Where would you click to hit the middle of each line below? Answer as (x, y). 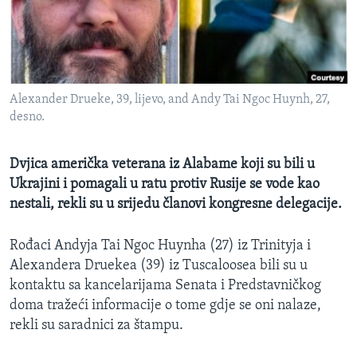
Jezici (43, 203)
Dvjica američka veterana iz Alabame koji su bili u (162, 165)
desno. (27, 118)
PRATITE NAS (44, 128)
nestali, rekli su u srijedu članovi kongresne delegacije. (176, 205)
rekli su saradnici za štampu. (96, 326)
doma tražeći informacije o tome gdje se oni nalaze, (165, 306)
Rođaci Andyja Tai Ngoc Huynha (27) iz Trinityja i (160, 246)
